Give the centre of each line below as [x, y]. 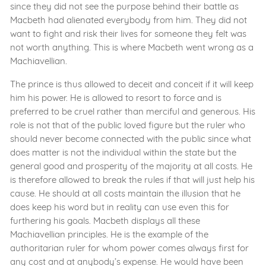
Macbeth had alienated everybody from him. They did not [129, 20]
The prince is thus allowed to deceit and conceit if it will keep [132, 84]
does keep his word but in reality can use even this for [120, 207]
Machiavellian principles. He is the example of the [109, 235]
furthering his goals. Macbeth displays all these [105, 221]
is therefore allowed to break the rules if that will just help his [132, 180]
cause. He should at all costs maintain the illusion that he [125, 194]
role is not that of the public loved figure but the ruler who [128, 125]
